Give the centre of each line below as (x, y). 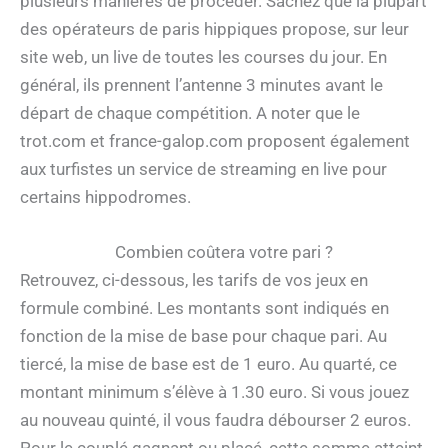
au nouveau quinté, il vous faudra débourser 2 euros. (215, 420)
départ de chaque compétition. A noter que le (190, 113)
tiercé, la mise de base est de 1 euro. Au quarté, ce (208, 364)
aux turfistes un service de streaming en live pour (203, 169)
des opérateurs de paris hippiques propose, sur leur (214, 29)
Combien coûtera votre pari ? (224, 252)
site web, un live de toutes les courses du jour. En (203, 57)
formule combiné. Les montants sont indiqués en (204, 308)
